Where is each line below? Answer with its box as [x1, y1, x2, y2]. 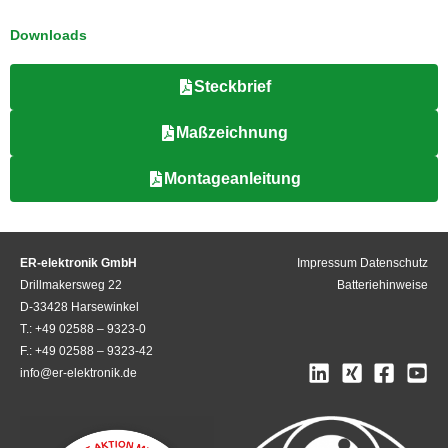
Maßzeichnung [176, 123, 288, 141]
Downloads [10, 27, 87, 43]
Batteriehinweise [337, 277, 428, 292]
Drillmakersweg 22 [20, 277, 122, 292]
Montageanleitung [163, 169, 301, 187]
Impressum [297, 255, 357, 270]
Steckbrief [193, 77, 271, 95]
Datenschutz [360, 255, 428, 270]
